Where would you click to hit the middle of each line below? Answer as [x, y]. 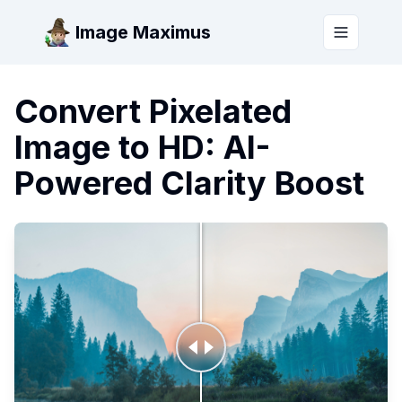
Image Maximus [143, 32]
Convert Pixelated [153, 111]
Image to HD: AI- [142, 147]
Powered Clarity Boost [189, 183]
